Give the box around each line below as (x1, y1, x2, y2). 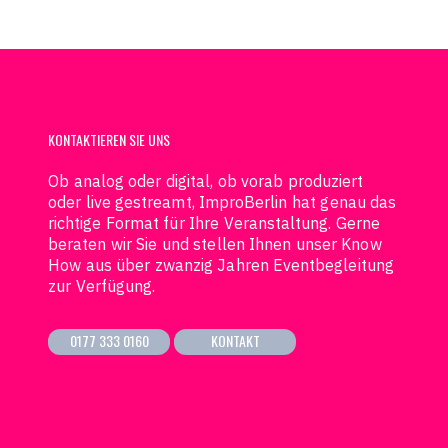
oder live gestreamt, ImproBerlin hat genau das (48, 192, 397, 212)
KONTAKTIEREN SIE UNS (48, 129, 170, 150)
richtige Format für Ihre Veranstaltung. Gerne (48, 213, 380, 233)
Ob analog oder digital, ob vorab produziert (48, 171, 364, 191)
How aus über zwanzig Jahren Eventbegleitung (48, 255, 394, 275)
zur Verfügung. (48, 276, 155, 296)
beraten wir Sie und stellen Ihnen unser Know (48, 234, 382, 254)
